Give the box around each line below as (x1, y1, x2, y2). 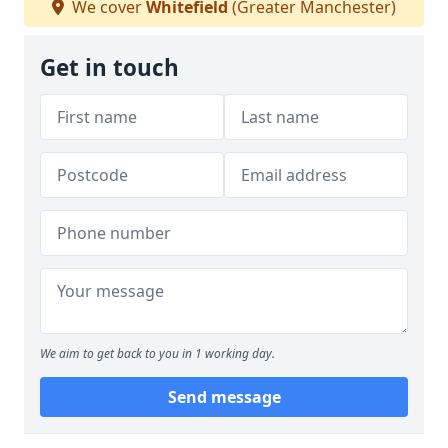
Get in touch (40, 52, 179, 83)
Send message (167, 386, 281, 408)
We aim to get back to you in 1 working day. (40, 345, 275, 362)
